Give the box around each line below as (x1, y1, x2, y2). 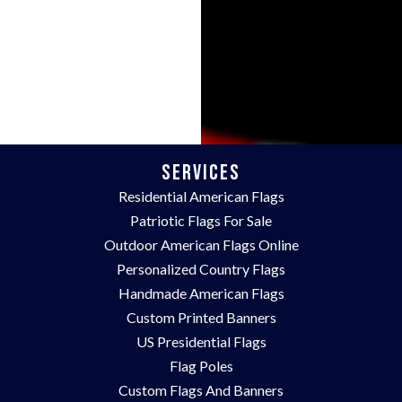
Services (162, 159, 240, 186)
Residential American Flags (118, 187, 284, 205)
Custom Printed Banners (126, 308, 276, 326)
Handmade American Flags (118, 284, 284, 301)
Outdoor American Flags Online (103, 235, 299, 253)
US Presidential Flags (135, 332, 267, 350)
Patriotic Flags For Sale (130, 211, 272, 229)
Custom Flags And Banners (118, 380, 284, 398)
